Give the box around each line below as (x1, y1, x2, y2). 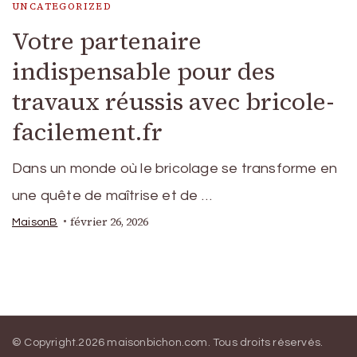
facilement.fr (12, 115, 163, 148)
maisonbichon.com (107, 336, 208, 348)
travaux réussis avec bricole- (12, 84, 334, 118)
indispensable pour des (12, 54, 275, 88)
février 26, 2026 (70, 214, 149, 229)
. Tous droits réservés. (207, 336, 324, 348)
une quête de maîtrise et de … (12, 187, 212, 203)
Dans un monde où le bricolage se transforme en (12, 160, 338, 176)
